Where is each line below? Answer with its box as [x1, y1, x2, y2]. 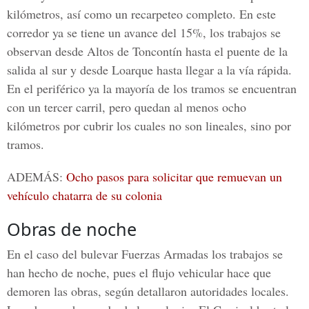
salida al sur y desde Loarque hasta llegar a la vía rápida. [7, 61, 292, 78]
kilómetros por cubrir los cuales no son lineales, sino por [7, 117, 291, 134]
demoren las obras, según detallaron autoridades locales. [7, 283, 289, 299]
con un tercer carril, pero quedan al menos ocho [7, 99, 246, 115]
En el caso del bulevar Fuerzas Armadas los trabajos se [7, 246, 283, 262]
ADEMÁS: [7, 168, 66, 185]
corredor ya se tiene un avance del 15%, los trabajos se [7, 24, 281, 41]
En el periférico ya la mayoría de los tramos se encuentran [7, 80, 297, 97]
